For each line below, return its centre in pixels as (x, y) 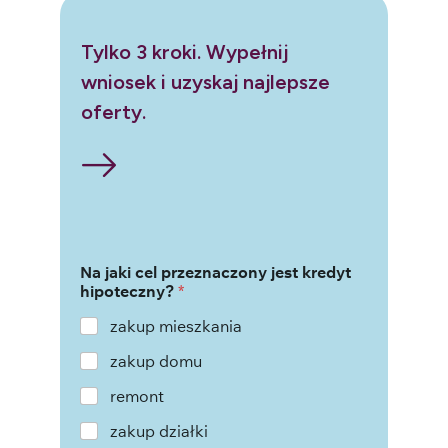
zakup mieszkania (176, 325)
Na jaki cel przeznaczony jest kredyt (215, 271)
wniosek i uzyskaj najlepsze (205, 81)
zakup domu (156, 360)
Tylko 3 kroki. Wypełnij (184, 51)
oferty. (113, 111)
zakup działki (159, 430)
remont (137, 395)
